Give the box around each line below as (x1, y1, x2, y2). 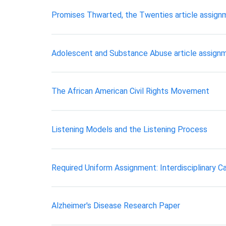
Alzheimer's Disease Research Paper (51, 201, 180, 211)
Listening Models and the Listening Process (51, 124, 207, 134)
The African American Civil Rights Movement (51, 86, 209, 96)
